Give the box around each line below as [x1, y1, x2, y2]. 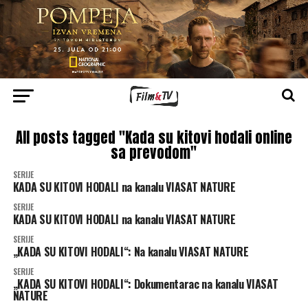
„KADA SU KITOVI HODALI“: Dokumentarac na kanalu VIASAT [12, 276, 278, 292]
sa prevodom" [111, 142, 197, 164]
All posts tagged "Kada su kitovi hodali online [15, 127, 292, 148]
